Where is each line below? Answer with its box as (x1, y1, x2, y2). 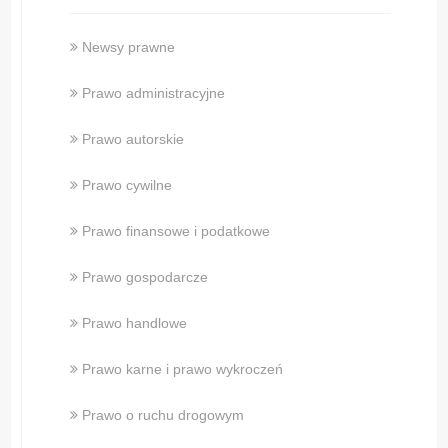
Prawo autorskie (82, 131, 185, 148)
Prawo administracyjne (82, 85, 226, 102)
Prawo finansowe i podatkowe (82, 223, 271, 240)
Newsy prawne (82, 39, 176, 56)
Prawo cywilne (82, 177, 173, 194)
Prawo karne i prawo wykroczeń (82, 361, 284, 378)
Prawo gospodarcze (82, 269, 209, 286)
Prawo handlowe (82, 315, 188, 332)
